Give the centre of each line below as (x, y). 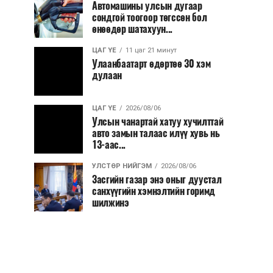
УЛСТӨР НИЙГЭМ (122, 166)
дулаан (107, 75)
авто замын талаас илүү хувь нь (156, 133)
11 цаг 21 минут (151, 50)
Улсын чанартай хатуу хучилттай (158, 122)
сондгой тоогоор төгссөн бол (150, 17)
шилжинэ (111, 203)
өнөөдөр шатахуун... (132, 29)
